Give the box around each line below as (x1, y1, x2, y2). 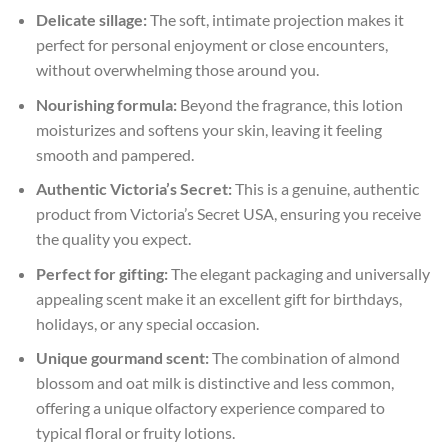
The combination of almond (208, 348, 400, 368)
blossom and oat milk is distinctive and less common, (35, 373, 394, 393)
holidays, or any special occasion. (35, 313, 259, 333)
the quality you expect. (35, 229, 191, 249)
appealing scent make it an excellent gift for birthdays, (35, 288, 402, 308)
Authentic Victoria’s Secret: (35, 179, 232, 199)
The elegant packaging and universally (167, 263, 430, 283)
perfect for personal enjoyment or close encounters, (35, 34, 388, 54)
